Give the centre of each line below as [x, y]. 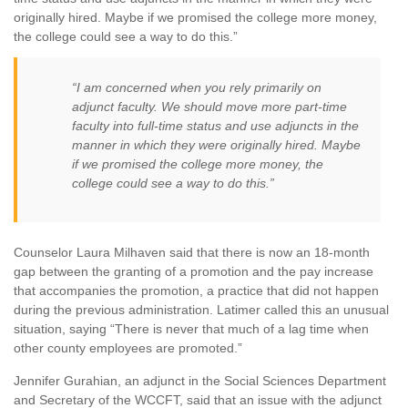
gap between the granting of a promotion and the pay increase [194, 272]
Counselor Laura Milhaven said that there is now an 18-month [192, 253]
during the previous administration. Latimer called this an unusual [201, 310]
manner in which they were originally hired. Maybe [216, 145]
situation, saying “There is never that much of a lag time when [191, 329]
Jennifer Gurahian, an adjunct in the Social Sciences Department [200, 381]
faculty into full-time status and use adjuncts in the [215, 126]
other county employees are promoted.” [128, 348]
